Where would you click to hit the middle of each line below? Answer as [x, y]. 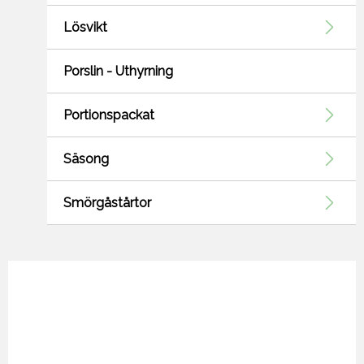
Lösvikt [85, 28]
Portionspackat [109, 115]
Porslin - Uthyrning [118, 71]
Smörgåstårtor [107, 203]
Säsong [86, 159]
